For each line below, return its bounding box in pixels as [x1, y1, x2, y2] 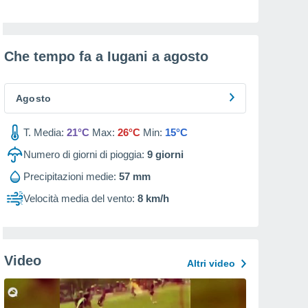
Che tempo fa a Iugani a [4, 49, 164, 64]
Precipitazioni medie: [23, 170, 116, 182]
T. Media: [23, 126, 64, 138]
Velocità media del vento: [23, 192, 135, 204]
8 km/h [137, 192, 169, 204]
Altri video [187, 258, 235, 269]
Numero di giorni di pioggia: [23, 148, 144, 160]
